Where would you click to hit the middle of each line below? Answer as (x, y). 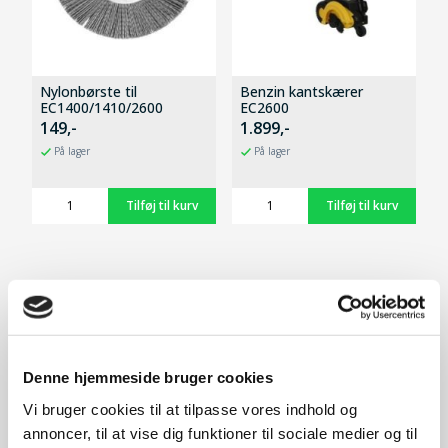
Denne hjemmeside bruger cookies (148, 377)
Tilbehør (73, 299)
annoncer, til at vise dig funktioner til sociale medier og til (220, 433)
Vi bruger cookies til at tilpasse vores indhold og (190, 409)
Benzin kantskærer (301, 91)
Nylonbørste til (88, 91)
